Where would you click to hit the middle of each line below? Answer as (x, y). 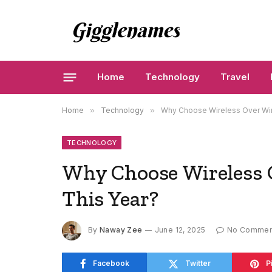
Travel (235, 77)
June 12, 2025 (180, 230)
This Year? (110, 199)
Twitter (198, 263)
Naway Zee (121, 230)
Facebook (111, 263)
